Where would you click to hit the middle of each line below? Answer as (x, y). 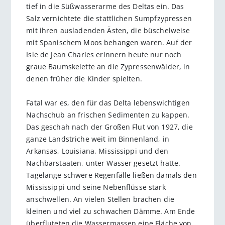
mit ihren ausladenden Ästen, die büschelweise (108, 30)
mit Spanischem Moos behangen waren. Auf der (109, 42)
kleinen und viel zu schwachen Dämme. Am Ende (111, 211)
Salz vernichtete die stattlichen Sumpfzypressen (109, 18)
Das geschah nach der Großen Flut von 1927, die (109, 127)
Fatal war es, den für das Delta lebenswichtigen (108, 102)
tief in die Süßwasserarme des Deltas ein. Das (105, 6)
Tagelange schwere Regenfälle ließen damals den (111, 175)
